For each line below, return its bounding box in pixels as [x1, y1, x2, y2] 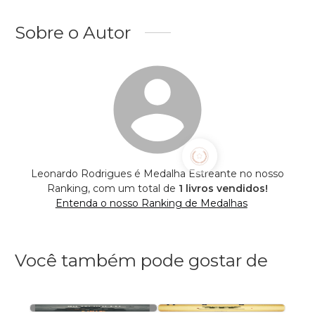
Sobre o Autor [15, 21, 131, 43]
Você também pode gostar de [15, 249, 268, 271]
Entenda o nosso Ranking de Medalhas [55, 196, 247, 210]
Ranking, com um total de [47, 181, 179, 195]
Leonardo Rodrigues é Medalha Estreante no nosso [31, 167, 284, 180]
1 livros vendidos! [179, 181, 268, 195]
